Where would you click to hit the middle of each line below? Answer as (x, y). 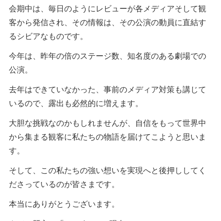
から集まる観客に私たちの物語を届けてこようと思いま (108, 136)
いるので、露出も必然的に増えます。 (76, 103)
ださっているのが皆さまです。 (64, 184)
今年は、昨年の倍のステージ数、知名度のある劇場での (108, 55)
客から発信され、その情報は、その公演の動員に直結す (108, 22)
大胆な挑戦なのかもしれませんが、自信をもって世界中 (108, 122)
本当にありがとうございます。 (64, 203)
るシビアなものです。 (48, 36)
